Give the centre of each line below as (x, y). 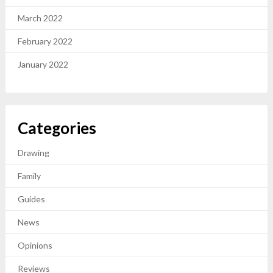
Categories (57, 128)
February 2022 (45, 41)
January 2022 (43, 64)
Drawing (33, 153)
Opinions (35, 245)
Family (29, 176)
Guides (31, 199)
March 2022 (40, 18)
